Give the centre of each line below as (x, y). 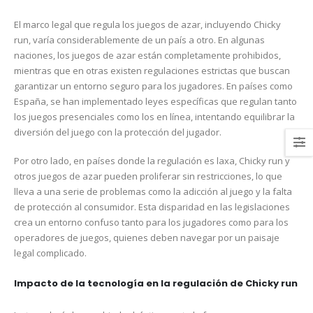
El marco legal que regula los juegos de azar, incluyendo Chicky (147, 25)
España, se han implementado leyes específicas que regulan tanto (155, 102)
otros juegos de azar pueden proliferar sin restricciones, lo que (148, 176)
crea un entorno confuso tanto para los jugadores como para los (151, 222)
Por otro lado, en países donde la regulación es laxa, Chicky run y (152, 160)
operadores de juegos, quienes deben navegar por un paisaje (147, 237)
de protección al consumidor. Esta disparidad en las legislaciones (152, 206)
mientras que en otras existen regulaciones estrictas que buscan (152, 71)
